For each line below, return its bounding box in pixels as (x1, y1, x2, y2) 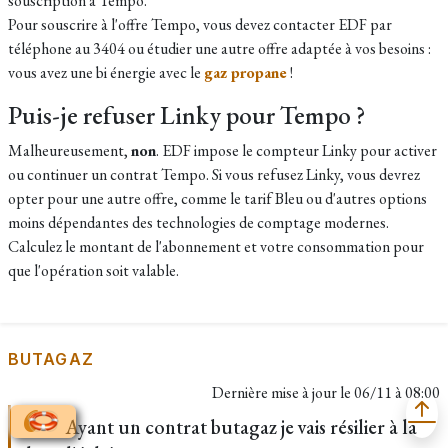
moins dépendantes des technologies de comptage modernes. (8, 212, 389, 233)
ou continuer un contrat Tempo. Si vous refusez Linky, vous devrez (8, 164, 420, 185)
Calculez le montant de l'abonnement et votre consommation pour (8, 236, 424, 257)
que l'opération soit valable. (8, 260, 179, 281)
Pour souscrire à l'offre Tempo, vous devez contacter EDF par (8, 14, 392, 35)
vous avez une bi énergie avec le (8, 62, 204, 83)
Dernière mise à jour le (212, 382, 354, 403)
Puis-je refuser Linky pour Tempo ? (8, 99, 366, 132)
